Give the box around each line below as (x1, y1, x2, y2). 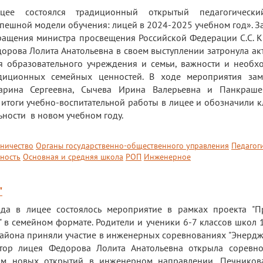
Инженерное (144, 151, 191, 162)
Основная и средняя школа (23, 151, 123, 162)
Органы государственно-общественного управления (36, 140, 229, 151)
